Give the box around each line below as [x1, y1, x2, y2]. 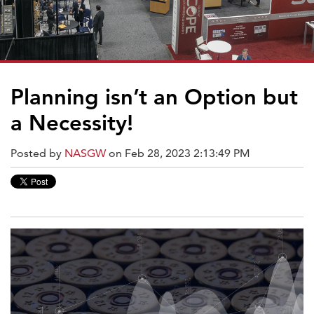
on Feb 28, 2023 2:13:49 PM [106, 146, 250, 160]
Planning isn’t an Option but [11, 84, 298, 110]
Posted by [11, 146, 62, 160]
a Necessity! [11, 110, 133, 136]
